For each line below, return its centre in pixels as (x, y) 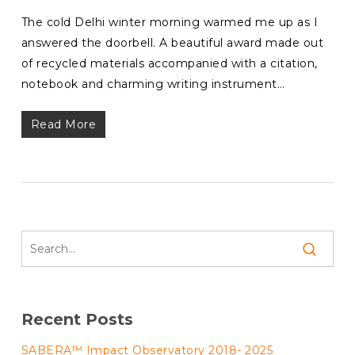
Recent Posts (77, 319)
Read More (63, 124)
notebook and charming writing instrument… (153, 84)
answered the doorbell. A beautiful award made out (172, 43)
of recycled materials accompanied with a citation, (169, 63)
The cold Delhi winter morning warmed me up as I (170, 22)
